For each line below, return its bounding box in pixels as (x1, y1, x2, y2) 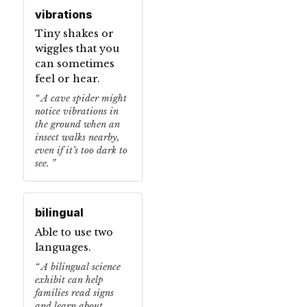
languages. (35, 241, 91, 254)
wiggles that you (35, 42, 119, 56)
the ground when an (35, 119, 120, 131)
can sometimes (35, 58, 114, 71)
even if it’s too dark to (35, 145, 127, 157)
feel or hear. (35, 73, 100, 86)
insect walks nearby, (35, 132, 120, 144)
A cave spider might (39, 93, 127, 105)
